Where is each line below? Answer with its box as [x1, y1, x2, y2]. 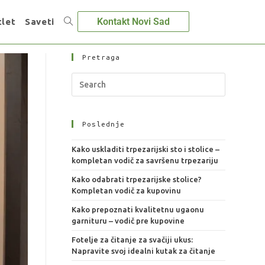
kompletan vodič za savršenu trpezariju [71, 156, 218, 164]
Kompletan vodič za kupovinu [71, 186, 181, 195]
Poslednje [82, 120, 125, 128]
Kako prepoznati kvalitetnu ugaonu [71, 205, 204, 214]
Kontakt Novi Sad [96, 16, 170, 27]
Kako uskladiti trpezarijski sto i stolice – [71, 145, 219, 153]
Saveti [25, 17, 54, 27]
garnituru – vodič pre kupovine [71, 216, 185, 225]
